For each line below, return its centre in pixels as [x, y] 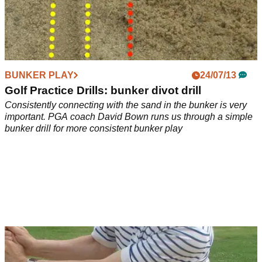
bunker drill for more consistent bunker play [94, 129]
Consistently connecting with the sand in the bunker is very [126, 105]
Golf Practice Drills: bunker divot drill [103, 91]
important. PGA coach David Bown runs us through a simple [129, 117]
